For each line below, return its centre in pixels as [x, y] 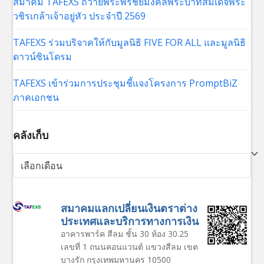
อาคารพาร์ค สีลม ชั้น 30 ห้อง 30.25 [125, 233]
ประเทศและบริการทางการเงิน [130, 221]
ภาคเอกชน [36, 97]
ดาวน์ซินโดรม [43, 56]
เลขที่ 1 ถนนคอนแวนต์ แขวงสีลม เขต [130, 246]
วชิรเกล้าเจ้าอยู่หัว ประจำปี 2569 [80, 16]
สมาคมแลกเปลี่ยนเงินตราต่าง [129, 208]
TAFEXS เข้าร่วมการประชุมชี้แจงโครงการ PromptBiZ [126, 83]
